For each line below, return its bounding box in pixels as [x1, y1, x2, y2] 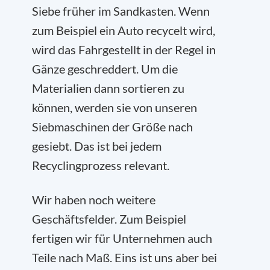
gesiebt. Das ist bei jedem [32, 139, 162, 153]
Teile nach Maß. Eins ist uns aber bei [32, 250, 217, 265]
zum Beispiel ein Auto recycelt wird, [32, 23, 215, 37]
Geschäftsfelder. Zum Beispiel [32, 212, 186, 226]
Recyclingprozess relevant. [32, 158, 169, 172]
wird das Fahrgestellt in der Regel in [32, 42, 216, 57]
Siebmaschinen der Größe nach [32, 119, 193, 134]
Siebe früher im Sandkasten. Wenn [32, 4, 210, 18]
